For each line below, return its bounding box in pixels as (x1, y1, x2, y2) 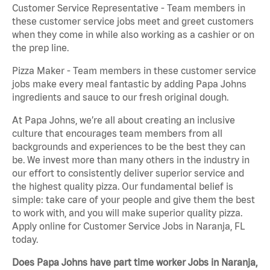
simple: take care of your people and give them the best (12, 194, 255, 206)
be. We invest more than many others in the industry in (12, 154, 250, 166)
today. (12, 234, 38, 245)
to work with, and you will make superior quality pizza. (12, 207, 242, 219)
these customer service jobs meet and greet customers (12, 16, 254, 27)
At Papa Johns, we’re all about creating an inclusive (12, 115, 235, 126)
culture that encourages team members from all (12, 128, 222, 139)
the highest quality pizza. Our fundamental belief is (12, 181, 233, 192)
